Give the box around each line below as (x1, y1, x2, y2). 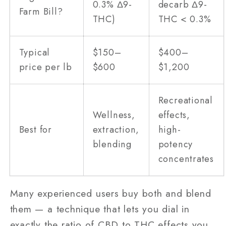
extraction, (92, 123, 140, 137)
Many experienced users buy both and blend (10, 186, 211, 200)
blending (92, 138, 132, 151)
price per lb (19, 61, 73, 74)
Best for (19, 123, 52, 137)
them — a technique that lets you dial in (10, 201, 190, 216)
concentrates (158, 152, 214, 166)
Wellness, (92, 108, 135, 122)
